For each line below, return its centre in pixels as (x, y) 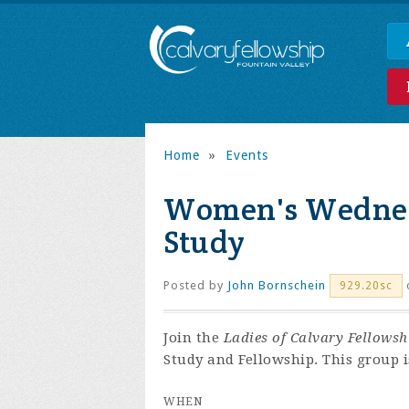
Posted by (195, 285)
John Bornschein (277, 285)
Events (246, 155)
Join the (194, 338)
